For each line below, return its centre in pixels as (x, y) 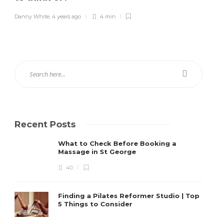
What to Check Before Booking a (117, 143)
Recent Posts (45, 124)
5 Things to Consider (96, 204)
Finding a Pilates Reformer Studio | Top (129, 195)
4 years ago (66, 16)
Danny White (32, 16)
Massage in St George (98, 151)
